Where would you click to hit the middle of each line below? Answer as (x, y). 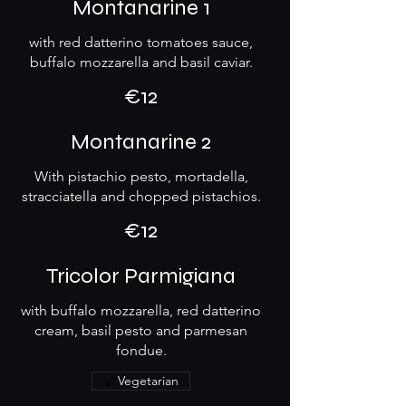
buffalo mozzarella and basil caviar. (141, 62)
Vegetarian (148, 381)
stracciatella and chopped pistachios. (141, 196)
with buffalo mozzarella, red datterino (141, 310)
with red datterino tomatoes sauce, (141, 42)
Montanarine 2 (141, 142)
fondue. (141, 350)
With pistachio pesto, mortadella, (141, 176)
